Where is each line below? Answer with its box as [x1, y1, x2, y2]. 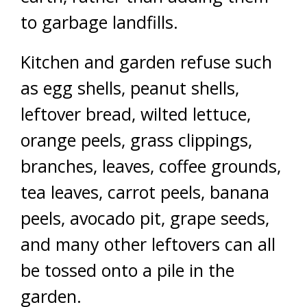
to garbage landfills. [21, 10, 178, 34]
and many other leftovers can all [21, 232, 275, 256]
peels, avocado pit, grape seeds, [21, 206, 269, 230]
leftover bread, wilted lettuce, [21, 102, 251, 125]
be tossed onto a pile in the [21, 258, 234, 282]
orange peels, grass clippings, [21, 128, 252, 151]
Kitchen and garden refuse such [21, 50, 272, 73]
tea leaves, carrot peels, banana [21, 180, 269, 204]
